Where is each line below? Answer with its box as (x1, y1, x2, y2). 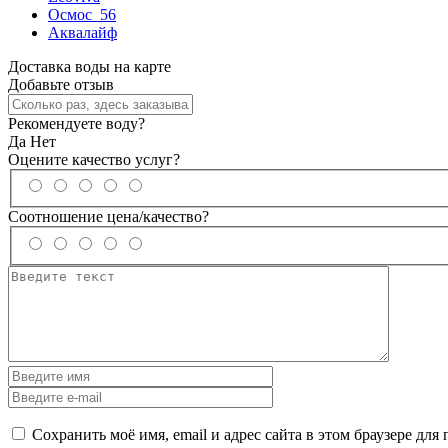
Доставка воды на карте (8, 57, 171, 75)
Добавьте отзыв (8, 75, 114, 93)
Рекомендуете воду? (8, 114, 145, 132)
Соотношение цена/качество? (8, 208, 209, 226)
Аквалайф (48, 23, 117, 41)
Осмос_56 (48, 5, 116, 23)
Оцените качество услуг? (8, 150, 180, 168)
